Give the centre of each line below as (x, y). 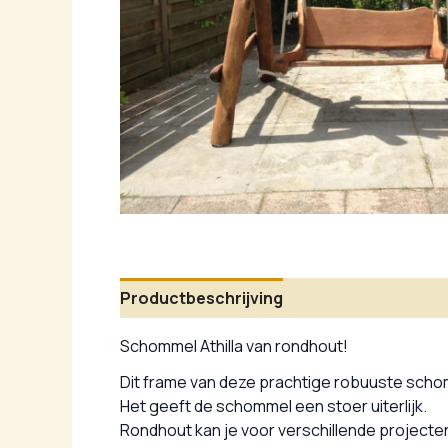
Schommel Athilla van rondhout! (234, 346)
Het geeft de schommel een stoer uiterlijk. (273, 405)
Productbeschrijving (201, 298)
